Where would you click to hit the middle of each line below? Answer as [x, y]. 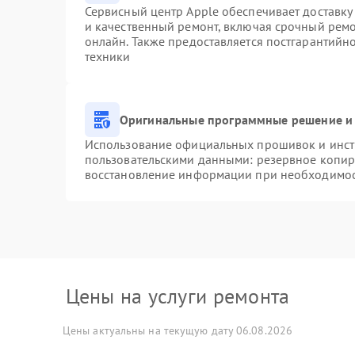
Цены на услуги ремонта [177, 296]
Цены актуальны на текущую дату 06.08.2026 [177, 330]
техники [107, 56]
